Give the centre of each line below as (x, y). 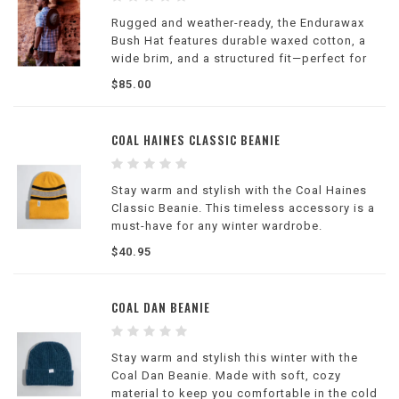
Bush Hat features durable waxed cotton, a (239, 41)
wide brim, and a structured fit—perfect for (239, 58)
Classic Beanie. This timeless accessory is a (243, 208)
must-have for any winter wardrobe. (217, 226)
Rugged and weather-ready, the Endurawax (238, 23)
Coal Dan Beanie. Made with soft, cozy (226, 375)
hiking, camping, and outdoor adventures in (241, 76)
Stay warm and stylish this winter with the (235, 358)
